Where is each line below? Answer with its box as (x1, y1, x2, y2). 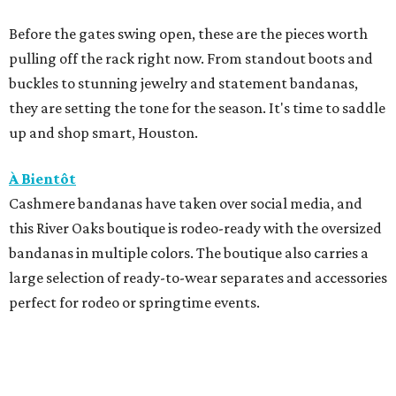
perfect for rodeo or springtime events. (9, 293, 260, 312)
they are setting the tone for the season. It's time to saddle (9, 99, 385, 118)
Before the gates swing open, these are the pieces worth (9, 25, 368, 43)
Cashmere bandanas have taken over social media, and (9, 194, 362, 213)
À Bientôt (9, 170, 76, 188)
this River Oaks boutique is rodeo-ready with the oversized (9, 219, 382, 238)
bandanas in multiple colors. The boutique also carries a (9, 244, 369, 263)
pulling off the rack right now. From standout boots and (9, 49, 373, 68)
